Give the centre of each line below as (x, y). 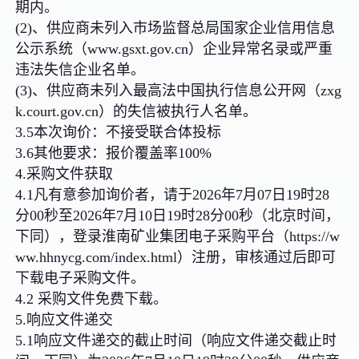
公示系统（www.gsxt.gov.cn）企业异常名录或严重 (174, 48)
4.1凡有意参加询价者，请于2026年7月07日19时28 (173, 194)
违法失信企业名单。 (81, 69)
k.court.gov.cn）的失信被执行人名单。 (137, 111)
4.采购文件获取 (65, 173)
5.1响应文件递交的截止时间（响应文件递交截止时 (176, 340)
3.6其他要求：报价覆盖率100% (114, 153)
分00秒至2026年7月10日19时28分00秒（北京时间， (178, 215)
